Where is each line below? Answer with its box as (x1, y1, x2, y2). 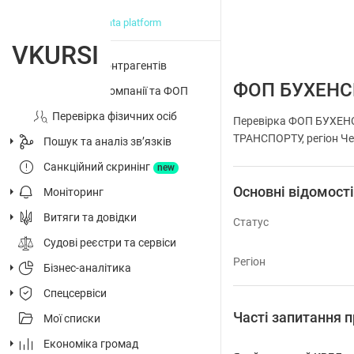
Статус (233, 216, 269, 228)
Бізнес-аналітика (43, 262, 131, 274)
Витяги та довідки (43, 211, 137, 224)
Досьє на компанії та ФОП (52, 85, 188, 97)
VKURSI (12, 40, 99, 70)
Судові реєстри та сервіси (43, 236, 176, 249)
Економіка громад (43, 337, 138, 350)
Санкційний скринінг (43, 160, 150, 173)
